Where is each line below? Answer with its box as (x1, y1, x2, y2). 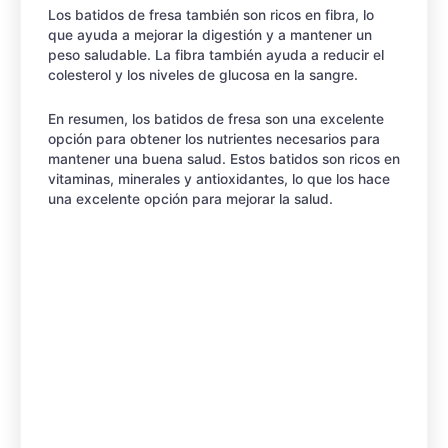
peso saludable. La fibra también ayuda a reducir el (48, 47, 384, 63)
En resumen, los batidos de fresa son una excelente (48, 111, 384, 127)
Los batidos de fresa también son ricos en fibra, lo (48, 7, 374, 23)
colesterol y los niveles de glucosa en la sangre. (48, 67, 358, 83)
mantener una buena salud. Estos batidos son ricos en (48, 151, 400, 167)
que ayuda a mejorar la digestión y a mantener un (48, 27, 372, 43)
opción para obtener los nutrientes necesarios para (48, 131, 380, 147)
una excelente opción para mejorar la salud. (48, 191, 333, 207)
